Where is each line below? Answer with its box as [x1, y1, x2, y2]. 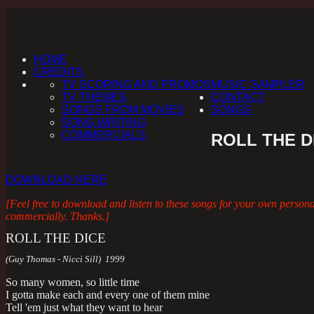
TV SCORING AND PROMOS [62, 78, 211, 90]
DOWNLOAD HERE [6, 174, 107, 186]
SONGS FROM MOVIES [62, 104, 184, 116]
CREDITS [34, 66, 84, 78]
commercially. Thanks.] [6, 210, 109, 223]
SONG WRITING [62, 116, 146, 128]
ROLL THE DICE [6, 231, 106, 246]
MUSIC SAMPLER [211, 78, 305, 90]
